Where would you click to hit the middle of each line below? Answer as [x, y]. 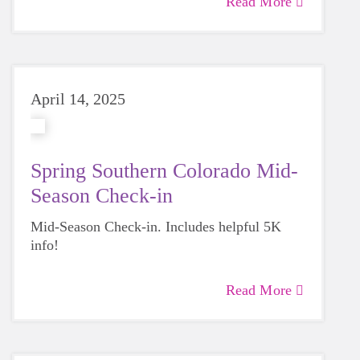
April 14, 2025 [78, 99]
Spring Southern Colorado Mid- [164, 171]
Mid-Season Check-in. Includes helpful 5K [156, 227]
